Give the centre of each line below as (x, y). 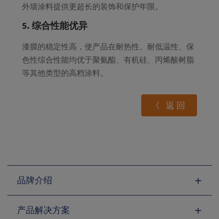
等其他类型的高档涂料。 (65, 73)
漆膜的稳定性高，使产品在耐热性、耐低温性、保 (108, 47)
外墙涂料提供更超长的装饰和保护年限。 (92, 7)
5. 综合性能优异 (55, 26)
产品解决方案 (44, 210)
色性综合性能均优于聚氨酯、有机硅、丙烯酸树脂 (108, 60)
